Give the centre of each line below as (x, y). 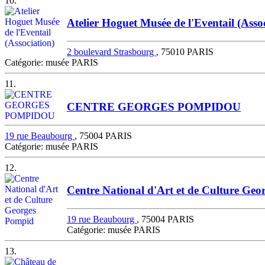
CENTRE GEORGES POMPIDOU (154, 106)
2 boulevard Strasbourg (112, 52)
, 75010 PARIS (185, 52)
